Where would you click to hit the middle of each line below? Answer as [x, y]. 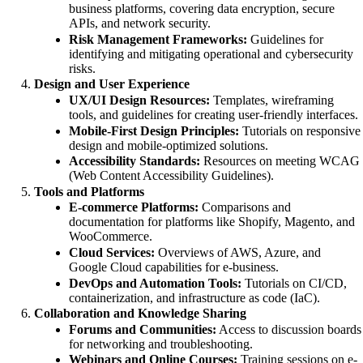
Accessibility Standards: [134, 161]
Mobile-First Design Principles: [154, 130]
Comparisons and [244, 207]
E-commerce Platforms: [133, 207]
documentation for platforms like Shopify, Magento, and [211, 222]
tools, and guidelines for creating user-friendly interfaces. [213, 115]
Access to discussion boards [288, 329]
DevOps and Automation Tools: [155, 283]
